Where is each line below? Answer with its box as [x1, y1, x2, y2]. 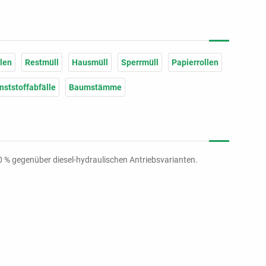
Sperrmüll [121, 58, 159, 67]
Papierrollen [172, 58, 218, 67]
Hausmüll [72, 58, 108, 67]
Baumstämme [69, 83, 122, 92]
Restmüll [25, 58, 59, 67]
